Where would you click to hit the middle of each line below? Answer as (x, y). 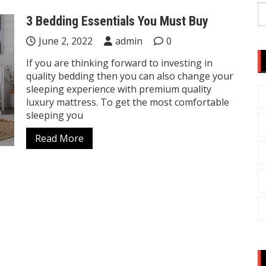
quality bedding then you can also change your (130, 76)
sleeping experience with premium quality (119, 89)
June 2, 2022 (66, 41)
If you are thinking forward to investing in (119, 63)
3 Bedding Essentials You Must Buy (117, 21)
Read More (59, 138)
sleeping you (55, 115)
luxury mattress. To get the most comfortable (128, 102)
